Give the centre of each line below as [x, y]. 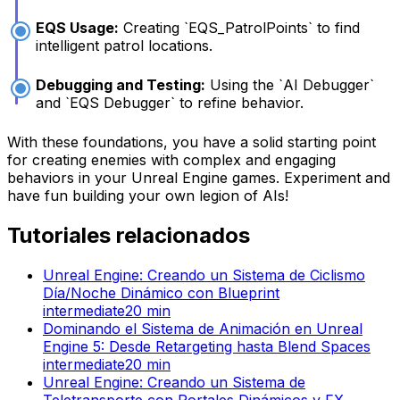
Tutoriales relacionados [129, 235]
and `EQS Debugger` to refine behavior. [170, 102]
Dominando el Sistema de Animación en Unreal [203, 328]
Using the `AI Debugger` [290, 84]
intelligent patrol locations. [124, 45]
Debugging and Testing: [121, 84]
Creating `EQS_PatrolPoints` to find [239, 27]
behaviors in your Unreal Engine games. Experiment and [199, 177]
